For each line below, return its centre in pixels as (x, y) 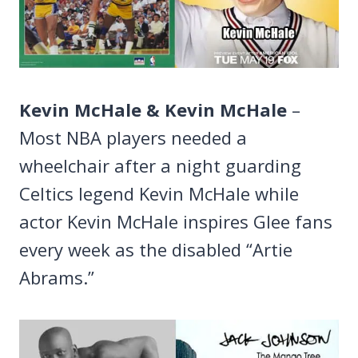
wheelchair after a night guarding (160, 165)
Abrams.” (57, 277)
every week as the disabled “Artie (156, 249)
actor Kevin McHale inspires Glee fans (176, 221)
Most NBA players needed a (133, 137)
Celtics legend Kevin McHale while (159, 193)
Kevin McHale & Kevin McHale (153, 109)
